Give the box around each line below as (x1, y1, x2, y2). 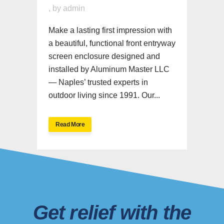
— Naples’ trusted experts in (48, 77, 148, 86)
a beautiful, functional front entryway (48, 38, 175, 47)
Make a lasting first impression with (48, 25, 172, 34)
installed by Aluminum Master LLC (48, 64, 169, 73)
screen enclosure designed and (48, 51, 160, 60)
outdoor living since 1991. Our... (48, 90, 160, 99)
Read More (55, 120, 85, 128)
